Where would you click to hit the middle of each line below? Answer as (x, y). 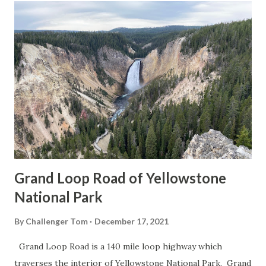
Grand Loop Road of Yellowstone (120, 178)
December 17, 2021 (132, 221)
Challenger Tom (57, 221)
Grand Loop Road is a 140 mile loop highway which (118, 247)
